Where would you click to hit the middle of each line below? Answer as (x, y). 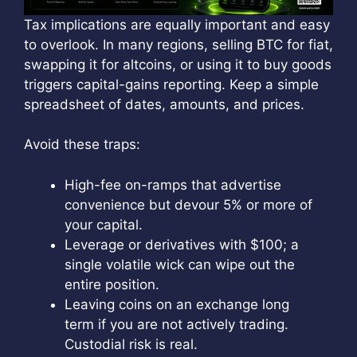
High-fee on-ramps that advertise (173, 184)
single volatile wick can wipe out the (180, 264)
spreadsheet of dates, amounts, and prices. (164, 104)
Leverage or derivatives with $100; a (182, 244)
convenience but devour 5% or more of (188, 204)
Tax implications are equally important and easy (177, 24)
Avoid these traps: (82, 144)
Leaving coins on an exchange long (177, 304)
